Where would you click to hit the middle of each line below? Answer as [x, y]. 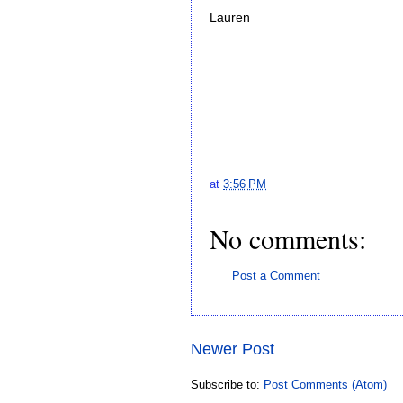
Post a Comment [276, 276]
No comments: [288, 239]
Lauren [232, 18]
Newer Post [233, 349]
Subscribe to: [227, 385]
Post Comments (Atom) [325, 385]
